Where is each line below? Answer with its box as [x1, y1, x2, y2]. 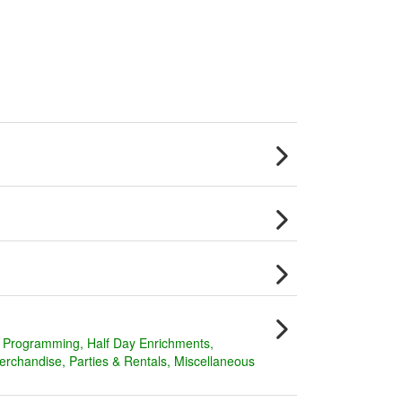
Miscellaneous [174, 352, 255, 370]
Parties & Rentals [69, 352, 167, 370]
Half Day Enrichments [87, 334, 210, 352]
